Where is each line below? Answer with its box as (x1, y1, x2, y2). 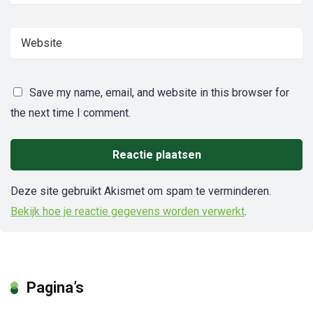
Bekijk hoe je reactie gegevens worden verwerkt (10, 205, 245, 219)
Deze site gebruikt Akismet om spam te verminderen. (10, 184, 271, 198)
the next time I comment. (10, 106, 131, 120)
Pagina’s (27, 279, 84, 297)
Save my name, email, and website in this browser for (29, 86, 289, 100)
